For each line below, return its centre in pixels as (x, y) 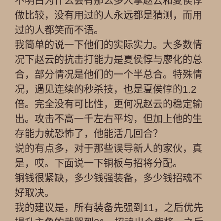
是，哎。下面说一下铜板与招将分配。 (99, 163)
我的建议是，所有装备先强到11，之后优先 (109, 208)
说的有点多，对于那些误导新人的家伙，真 (109, 148)
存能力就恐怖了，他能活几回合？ (89, 134)
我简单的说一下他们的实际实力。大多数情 (109, 45)
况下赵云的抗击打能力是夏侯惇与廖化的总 (109, 60)
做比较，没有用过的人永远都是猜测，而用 (109, 15)
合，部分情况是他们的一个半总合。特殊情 (109, 74)
